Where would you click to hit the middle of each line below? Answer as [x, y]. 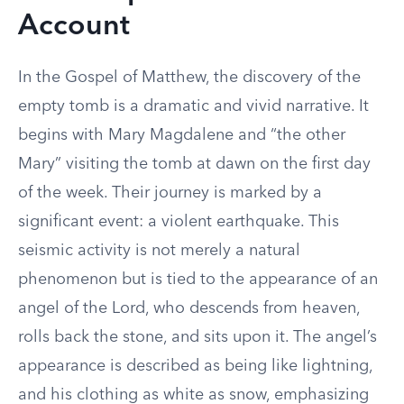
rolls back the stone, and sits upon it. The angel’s [197, 337]
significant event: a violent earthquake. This [179, 222]
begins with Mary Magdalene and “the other [182, 135]
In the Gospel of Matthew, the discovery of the [189, 78]
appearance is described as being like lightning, [195, 366]
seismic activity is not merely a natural [159, 251]
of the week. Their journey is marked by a [170, 193]
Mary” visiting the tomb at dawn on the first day [194, 164]
